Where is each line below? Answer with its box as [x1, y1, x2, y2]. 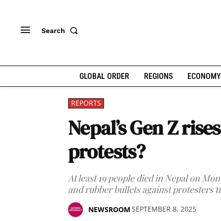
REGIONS [144, 72, 173, 81]
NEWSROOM [88, 205, 130, 214]
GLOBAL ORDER [79, 72, 129, 81]
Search [41, 26, 65, 35]
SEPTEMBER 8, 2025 [132, 204, 196, 214]
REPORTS [71, 98, 101, 108]
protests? [68, 138, 146, 165]
